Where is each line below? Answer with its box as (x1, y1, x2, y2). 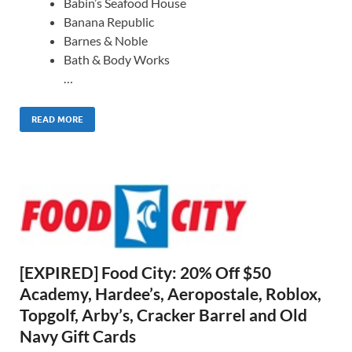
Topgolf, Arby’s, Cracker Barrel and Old (20, 305, 307, 325)
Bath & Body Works (64, 51, 170, 67)
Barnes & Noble (64, 32, 148, 48)
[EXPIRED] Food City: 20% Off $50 (20, 262, 271, 283)
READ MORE (31, 113, 83, 125)
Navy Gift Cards (20, 326, 136, 346)
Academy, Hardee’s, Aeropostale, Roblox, (20, 284, 321, 304)
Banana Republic (64, 13, 154, 29)
